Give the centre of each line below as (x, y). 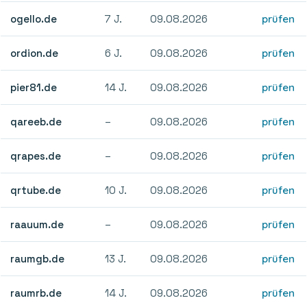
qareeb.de (36, 121)
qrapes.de (36, 156)
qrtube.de (36, 190)
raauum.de (37, 224)
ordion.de (35, 53)
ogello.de (34, 19)
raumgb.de (38, 258)
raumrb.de (36, 293)
